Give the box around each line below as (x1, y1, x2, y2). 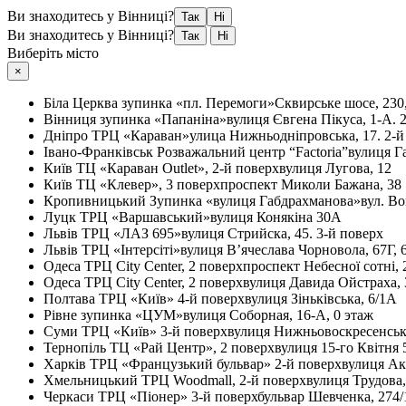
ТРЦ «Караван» (92, 128, 189, 143)
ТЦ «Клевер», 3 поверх (76, 177, 220, 192)
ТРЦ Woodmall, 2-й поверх (141, 372, 306, 388)
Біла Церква (43, 95, 121, 111)
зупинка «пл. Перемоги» (121, 95, 275, 111)
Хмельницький (43, 372, 141, 388)
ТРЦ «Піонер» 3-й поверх (98, 389, 257, 404)
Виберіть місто (7, 45, 99, 61)
